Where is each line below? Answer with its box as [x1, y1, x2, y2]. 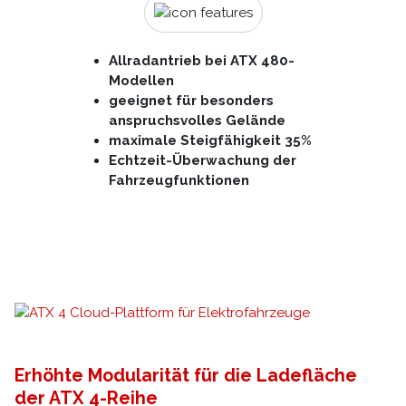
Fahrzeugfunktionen [109, 171, 250, 188]
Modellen [109, 72, 175, 89]
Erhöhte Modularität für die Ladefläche [14, 364, 357, 386]
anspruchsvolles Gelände [109, 111, 286, 129]
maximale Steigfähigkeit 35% [109, 131, 313, 149]
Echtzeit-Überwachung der [109, 151, 297, 169]
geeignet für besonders [109, 92, 275, 109]
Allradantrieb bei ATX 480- [109, 52, 295, 69]
